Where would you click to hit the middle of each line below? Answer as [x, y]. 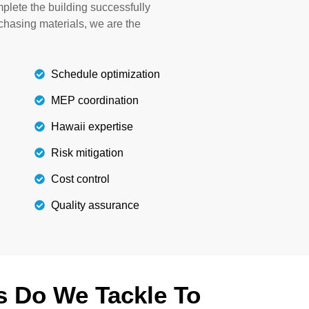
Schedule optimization [105, 74]
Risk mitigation [87, 152]
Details [42, 51]
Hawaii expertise [92, 126]
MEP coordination [94, 100]
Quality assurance [95, 205]
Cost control [80, 179]
